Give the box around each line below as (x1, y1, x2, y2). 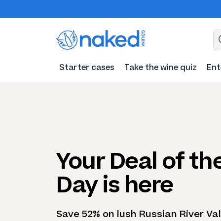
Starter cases (59, 63, 114, 72)
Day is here (56, 170, 173, 199)
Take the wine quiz (124, 63, 197, 72)
